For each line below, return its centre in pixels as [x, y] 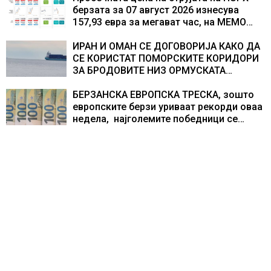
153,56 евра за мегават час [136, 34]
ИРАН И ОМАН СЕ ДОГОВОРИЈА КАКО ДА [166, 46]
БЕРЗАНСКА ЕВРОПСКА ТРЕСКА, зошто [163, 95]
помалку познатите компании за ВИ [156, 131]
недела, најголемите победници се [155, 119]
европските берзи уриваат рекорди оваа [168, 107]
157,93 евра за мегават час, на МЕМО [159, 22]
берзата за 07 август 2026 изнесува [156, 10]
